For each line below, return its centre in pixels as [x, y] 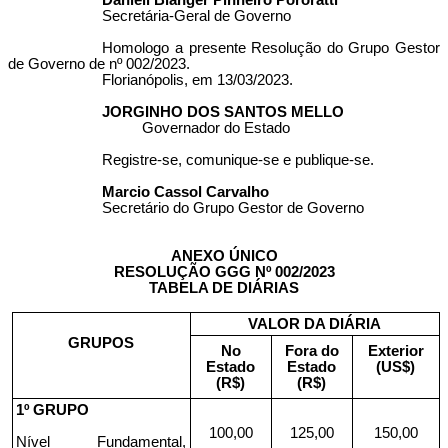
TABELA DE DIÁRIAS [224, 288]
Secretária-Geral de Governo [197, 16]
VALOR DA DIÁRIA [315, 324]
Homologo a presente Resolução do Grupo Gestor [271, 48]
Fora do [311, 350]
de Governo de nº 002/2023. [99, 64]
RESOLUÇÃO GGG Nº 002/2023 [224, 272]
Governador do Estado [216, 128]
